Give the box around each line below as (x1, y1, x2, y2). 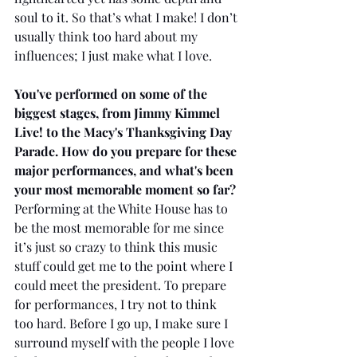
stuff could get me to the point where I (14, 257, 236, 275)
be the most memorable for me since (14, 219, 227, 237)
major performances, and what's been (14, 162, 237, 179)
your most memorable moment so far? (14, 181, 236, 198)
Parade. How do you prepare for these (14, 143, 240, 160)
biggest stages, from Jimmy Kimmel (14, 104, 223, 122)
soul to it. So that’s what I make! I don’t (14, 9, 241, 26)
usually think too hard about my (14, 28, 201, 45)
